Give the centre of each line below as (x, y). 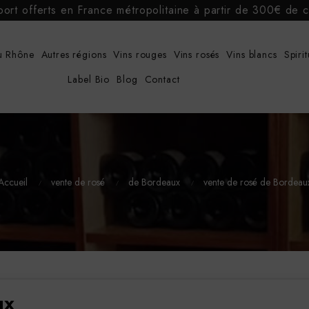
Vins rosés (197, 54)
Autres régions (74, 54)
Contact (162, 79)
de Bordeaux (154, 182)
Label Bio (89, 79)
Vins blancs (252, 54)
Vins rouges (140, 54)
